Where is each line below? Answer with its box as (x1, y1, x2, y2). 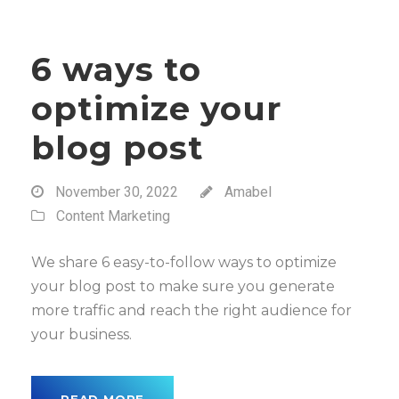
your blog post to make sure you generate (31, 278, 335, 295)
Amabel (224, 183, 272, 200)
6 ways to (31, 49, 201, 89)
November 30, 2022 (55, 183, 178, 200)
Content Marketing (56, 208, 170, 224)
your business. (31, 326, 132, 343)
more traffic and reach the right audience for (31, 302, 352, 319)
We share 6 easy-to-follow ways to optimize (31, 254, 337, 271)
